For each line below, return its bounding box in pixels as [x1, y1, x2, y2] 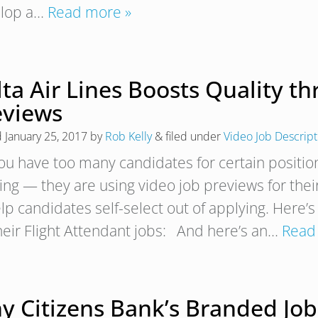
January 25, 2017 [5, 128, 87, 144]
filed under [163, 128, 224, 144]
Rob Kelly [105, 128, 152, 144]
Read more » [48, 2, 131, 22]
